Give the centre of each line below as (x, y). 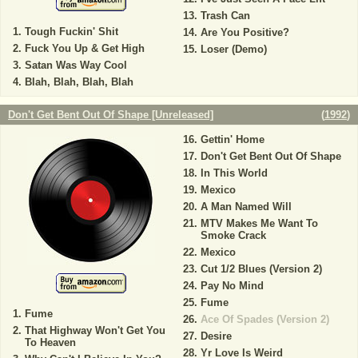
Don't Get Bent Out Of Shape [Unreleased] (111, 115)
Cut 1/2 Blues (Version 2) (261, 269)
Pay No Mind (232, 286)
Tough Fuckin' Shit (72, 32)
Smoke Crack (233, 235)
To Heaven (50, 342)
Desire (216, 336)
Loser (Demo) (233, 49)
